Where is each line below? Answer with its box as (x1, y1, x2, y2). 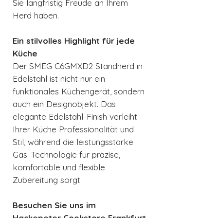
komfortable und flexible (13, 162, 105, 173)
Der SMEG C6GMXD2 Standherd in (13, 61, 143, 72)
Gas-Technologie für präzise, (13, 149, 120, 160)
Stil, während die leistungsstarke (13, 137, 133, 147)
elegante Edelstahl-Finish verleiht (13, 111, 137, 122)
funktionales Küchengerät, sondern (13, 86, 145, 97)
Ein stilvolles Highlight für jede (13, 36, 135, 46)
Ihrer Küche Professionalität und (13, 124, 134, 135)
